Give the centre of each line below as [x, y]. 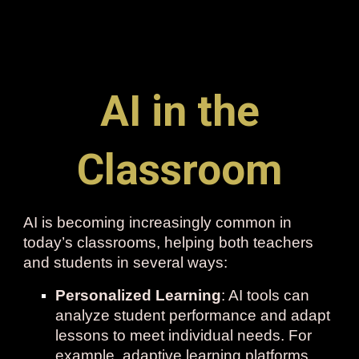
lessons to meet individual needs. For [184, 335]
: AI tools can [266, 295]
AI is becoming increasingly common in [158, 222]
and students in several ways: [126, 262]
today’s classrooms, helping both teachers [169, 242]
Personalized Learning [139, 295]
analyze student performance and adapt [193, 315]
